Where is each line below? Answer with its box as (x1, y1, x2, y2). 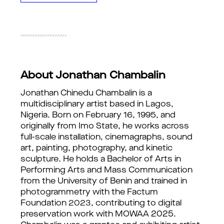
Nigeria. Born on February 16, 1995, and (20, 111, 175, 119)
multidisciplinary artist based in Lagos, (20, 100, 173, 108)
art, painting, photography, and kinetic (20, 144, 172, 152)
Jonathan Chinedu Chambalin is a (20, 89, 152, 97)
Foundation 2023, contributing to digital (20, 199, 181, 207)
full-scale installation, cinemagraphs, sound (20, 133, 192, 141)
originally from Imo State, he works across (20, 122, 189, 130)
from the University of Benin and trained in (20, 177, 187, 185)
